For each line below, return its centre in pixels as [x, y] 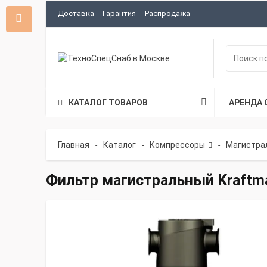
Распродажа [167, 13]
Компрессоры [177, 145]
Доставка [76, 13]
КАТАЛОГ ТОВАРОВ [108, 103]
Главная [74, 145]
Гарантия [119, 13]
